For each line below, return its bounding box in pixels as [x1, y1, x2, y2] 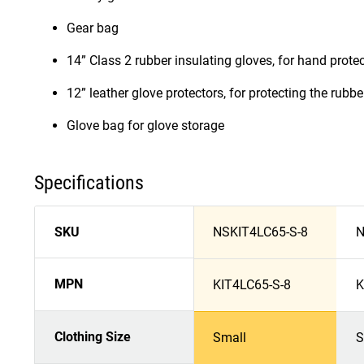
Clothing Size [54, 329, 131, 345]
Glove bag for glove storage [67, 118, 224, 134]
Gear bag [67, 20, 119, 37]
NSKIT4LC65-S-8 [213, 224, 308, 240]
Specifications [34, 171, 144, 195]
